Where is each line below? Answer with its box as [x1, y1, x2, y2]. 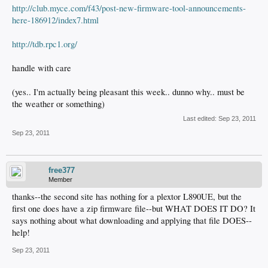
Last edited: [183, 115, 218, 123]
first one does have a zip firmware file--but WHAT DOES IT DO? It [12, 203, 255, 215]
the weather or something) [12, 98, 105, 110]
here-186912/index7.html [12, 14, 99, 26]
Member [48, 176, 72, 184]
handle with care [12, 62, 71, 74]
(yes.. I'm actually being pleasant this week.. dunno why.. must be [12, 86, 245, 98]
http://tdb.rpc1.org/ [12, 38, 77, 50]
